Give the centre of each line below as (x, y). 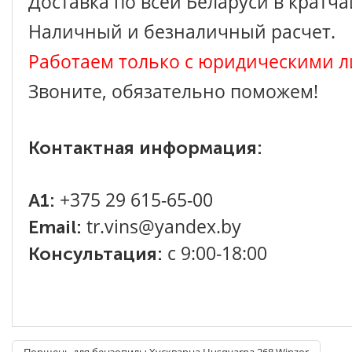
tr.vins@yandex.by (164, 226)
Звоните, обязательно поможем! (173, 91)
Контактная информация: (145, 147)
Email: (57, 227)
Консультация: (95, 253)
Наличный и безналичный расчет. (182, 31)
